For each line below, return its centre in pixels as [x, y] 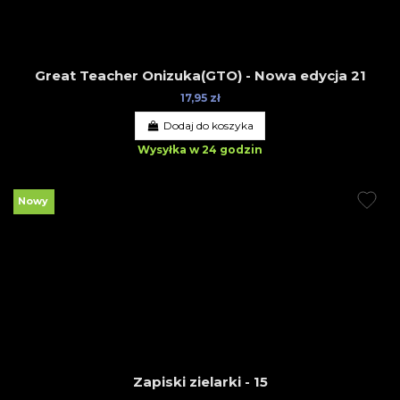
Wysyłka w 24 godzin [200, 149]
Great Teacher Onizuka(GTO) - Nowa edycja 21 [200, 76]
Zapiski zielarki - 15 [200, 382]
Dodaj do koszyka [208, 125]
